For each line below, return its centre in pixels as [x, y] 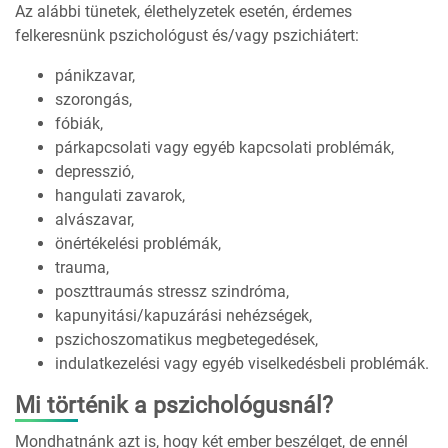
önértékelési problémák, [138, 244]
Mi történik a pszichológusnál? [174, 406]
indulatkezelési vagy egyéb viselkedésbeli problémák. [242, 364]
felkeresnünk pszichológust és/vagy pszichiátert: [187, 36]
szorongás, [93, 100]
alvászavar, [94, 220]
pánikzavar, [95, 76]
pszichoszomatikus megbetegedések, [186, 340]
